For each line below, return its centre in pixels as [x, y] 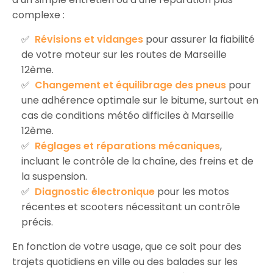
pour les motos [192, 191]
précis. [37, 222]
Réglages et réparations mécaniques [127, 146]
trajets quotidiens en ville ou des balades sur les [125, 261]
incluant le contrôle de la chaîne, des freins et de [137, 161]
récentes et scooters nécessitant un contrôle [131, 207]
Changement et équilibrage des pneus [130, 85]
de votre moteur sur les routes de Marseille [124, 54]
